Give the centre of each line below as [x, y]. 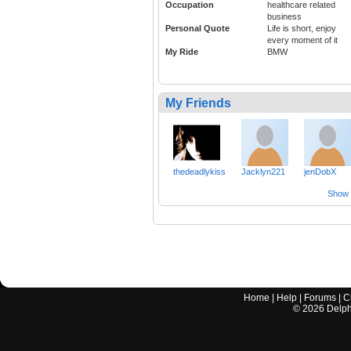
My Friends [198, 103]
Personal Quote [197, 29]
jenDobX [320, 172]
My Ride [182, 52]
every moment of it [302, 40]
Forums [320, 298]
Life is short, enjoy [302, 29]
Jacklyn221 [263, 172]
